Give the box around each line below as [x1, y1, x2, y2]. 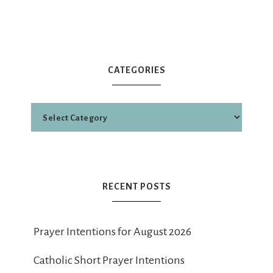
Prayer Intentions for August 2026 [34, 225, 191, 238]
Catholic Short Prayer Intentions [34, 254, 185, 266]
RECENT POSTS [102, 182, 171, 191]
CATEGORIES [107, 65, 166, 75]
